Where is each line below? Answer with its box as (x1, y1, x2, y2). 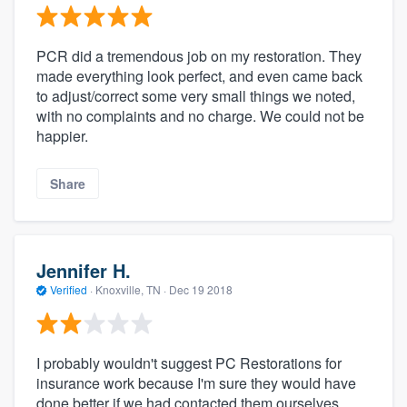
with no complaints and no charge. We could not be (36, 104, 364, 126)
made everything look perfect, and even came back (36, 65, 362, 86)
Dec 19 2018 (169, 282, 233, 298)
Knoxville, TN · (93, 282, 169, 298)
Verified (47, 282, 90, 298)
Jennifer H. (36, 257, 131, 284)
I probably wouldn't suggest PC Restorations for (36, 352, 342, 373)
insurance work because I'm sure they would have (36, 372, 356, 393)
